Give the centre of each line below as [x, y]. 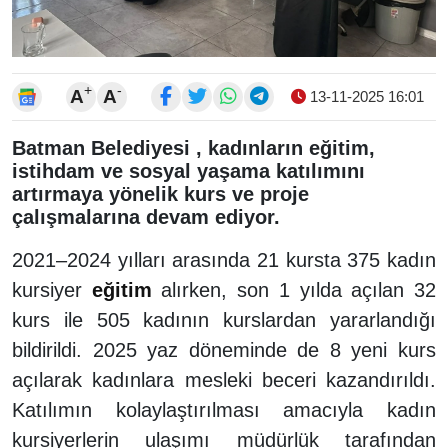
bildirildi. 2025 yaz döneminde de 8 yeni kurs [224, 349]
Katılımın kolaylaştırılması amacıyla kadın [224, 409]
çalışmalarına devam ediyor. [146, 216]
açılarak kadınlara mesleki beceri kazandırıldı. [224, 379]
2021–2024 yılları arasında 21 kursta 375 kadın [224, 259]
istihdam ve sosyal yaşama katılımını [188, 170]
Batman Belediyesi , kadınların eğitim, [193, 147]
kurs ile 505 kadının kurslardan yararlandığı [224, 319]
